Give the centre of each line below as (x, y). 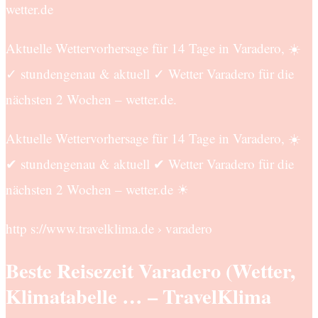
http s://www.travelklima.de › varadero (109, 228)
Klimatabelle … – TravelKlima (138, 296)
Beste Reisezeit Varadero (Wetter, (150, 271)
